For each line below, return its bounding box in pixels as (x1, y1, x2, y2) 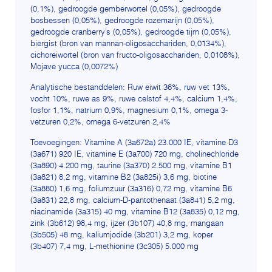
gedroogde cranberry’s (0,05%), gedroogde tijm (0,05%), (30, 29, 231, 37)
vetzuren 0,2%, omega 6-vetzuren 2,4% (30, 118, 171, 127)
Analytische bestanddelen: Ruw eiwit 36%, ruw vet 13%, (30, 84, 230, 92)
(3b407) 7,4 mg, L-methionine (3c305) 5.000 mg (30, 243, 199, 251)
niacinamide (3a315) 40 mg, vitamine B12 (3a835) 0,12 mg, (30, 208, 240, 217)
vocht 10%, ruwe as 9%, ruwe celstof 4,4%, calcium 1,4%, (30, 95, 237, 104)
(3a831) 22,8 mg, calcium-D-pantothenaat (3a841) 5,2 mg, (30, 197, 235, 205)
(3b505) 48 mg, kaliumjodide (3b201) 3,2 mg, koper (30, 231, 213, 240)
